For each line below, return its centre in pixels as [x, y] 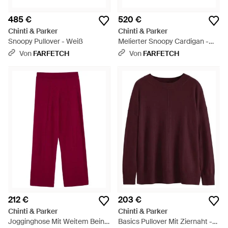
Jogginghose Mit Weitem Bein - [59, 221]
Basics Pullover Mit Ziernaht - [165, 221]
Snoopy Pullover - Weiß [46, 41]
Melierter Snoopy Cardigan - [163, 41]
